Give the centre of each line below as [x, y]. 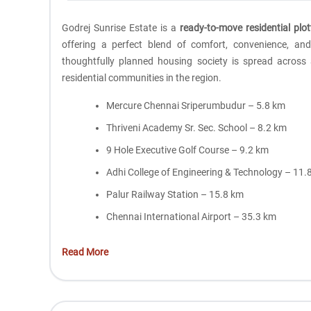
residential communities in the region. [142, 78]
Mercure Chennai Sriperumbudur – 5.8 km [196, 106]
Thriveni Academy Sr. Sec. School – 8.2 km [197, 128]
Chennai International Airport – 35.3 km [192, 217]
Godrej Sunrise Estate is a [121, 28]
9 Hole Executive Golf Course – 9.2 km [188, 150]
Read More [85, 252]
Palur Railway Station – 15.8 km [175, 195]
